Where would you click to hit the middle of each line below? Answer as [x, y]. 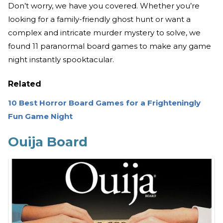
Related [25, 84]
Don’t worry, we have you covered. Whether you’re [104, 6]
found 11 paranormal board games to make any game [110, 46]
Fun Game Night [40, 116]
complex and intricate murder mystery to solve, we [104, 33]
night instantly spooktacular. [61, 60]
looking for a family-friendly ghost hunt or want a [99, 19]
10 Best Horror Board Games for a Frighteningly [104, 103]
